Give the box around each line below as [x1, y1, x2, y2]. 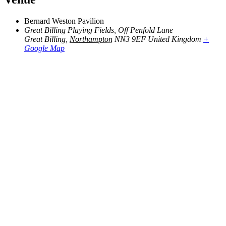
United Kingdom [148, 34, 201, 43]
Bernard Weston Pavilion [24, 16, 104, 25]
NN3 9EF [115, 34, 146, 43]
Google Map [24, 43, 65, 52]
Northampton [70, 34, 112, 43]
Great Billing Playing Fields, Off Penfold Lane [24, 25, 173, 34]
